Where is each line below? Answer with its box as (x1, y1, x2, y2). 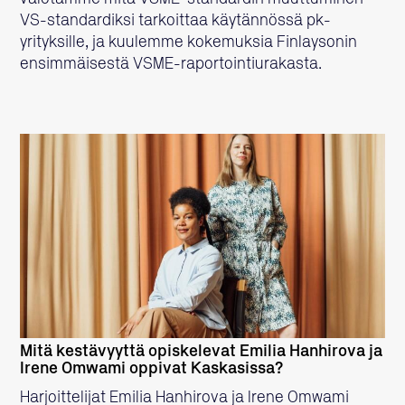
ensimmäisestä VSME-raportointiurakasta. (20, 55, 323, 72)
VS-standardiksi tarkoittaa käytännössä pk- (20, 12, 332, 29)
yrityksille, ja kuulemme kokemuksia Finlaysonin (20, 33, 358, 51)
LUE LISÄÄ (167, 241, 238, 255)
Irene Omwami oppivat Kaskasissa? (20, 360, 284, 377)
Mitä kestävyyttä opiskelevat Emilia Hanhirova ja (20, 343, 383, 360)
